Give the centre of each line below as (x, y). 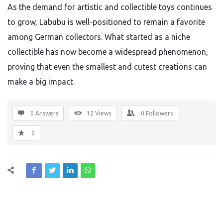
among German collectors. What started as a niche (99, 37)
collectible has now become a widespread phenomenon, (108, 52)
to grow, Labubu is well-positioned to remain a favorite (106, 22)
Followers (159, 113)
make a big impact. (41, 82)
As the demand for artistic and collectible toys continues (110, 7)
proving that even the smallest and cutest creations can (107, 67)
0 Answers (44, 113)
